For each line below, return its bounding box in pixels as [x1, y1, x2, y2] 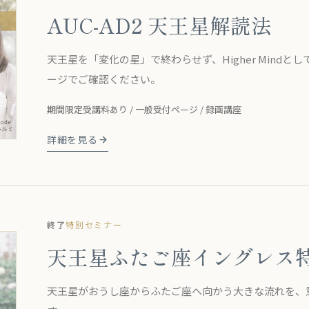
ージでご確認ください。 [47, 71, 161, 86]
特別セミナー [66, 218, 123, 230]
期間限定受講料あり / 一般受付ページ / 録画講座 [47, 102, 241, 116]
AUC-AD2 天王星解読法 [47, 10, 272, 40]
